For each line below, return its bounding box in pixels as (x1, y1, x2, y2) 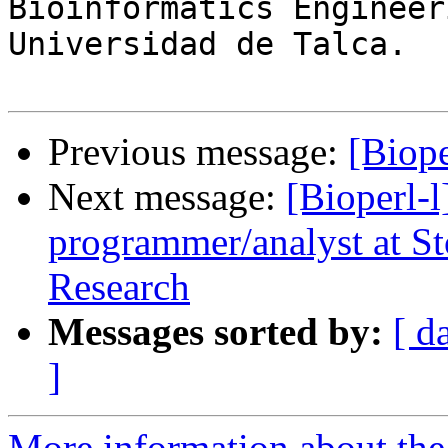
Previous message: (48, 130, 348, 174)
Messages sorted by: (48, 310, 383, 354)
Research (48, 265, 190, 309)
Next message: (48, 175, 286, 219)
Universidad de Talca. (8, 26, 407, 63)
